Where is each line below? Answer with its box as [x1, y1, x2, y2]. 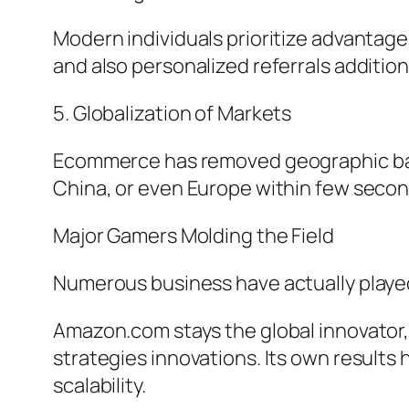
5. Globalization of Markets [53, 100, 292, 128]
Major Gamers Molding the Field [53, 222, 334, 250]
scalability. [53, 372, 146, 400]
